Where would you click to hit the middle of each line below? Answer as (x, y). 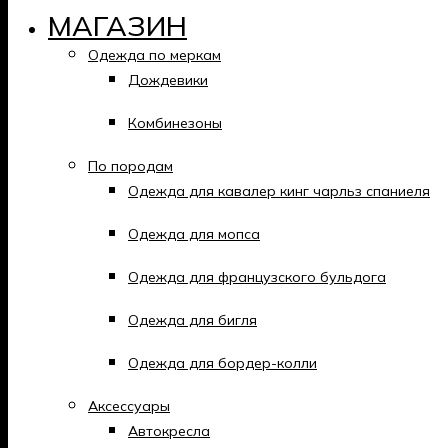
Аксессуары (129, 406)
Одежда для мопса (194, 234)
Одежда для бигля (192, 320)
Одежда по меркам (154, 55)
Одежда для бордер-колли (222, 363)
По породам (130, 166)
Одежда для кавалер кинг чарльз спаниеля (279, 191)
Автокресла (169, 431)
